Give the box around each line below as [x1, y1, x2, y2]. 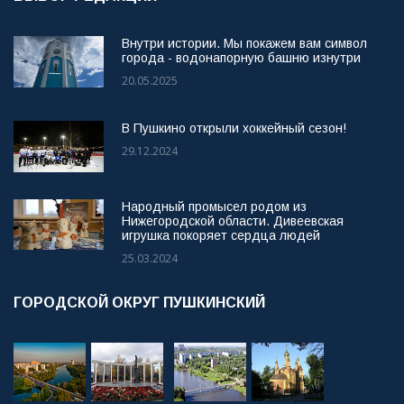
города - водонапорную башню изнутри [122, 50, 361, 66]
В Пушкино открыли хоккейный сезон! [122, 121, 346, 136]
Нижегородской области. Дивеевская [122, 213, 344, 228]
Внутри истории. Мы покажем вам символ [122, 36, 367, 51]
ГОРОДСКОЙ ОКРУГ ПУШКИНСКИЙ [14, 294, 269, 310]
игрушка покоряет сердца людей [122, 227, 320, 243]
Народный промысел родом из [122, 198, 307, 214]
